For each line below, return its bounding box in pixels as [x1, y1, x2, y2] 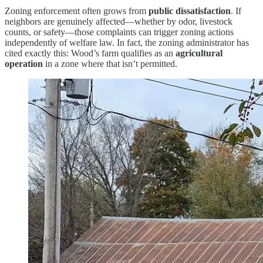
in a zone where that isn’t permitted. [43, 58, 177, 69]
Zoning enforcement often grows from [5, 5, 149, 16]
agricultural [176, 48, 222, 58]
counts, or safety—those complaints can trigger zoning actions [5, 26, 234, 37]
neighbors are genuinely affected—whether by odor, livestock [5, 16, 232, 26]
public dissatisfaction [149, 5, 231, 16]
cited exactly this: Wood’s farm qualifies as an [5, 48, 176, 58]
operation [5, 58, 43, 69]
